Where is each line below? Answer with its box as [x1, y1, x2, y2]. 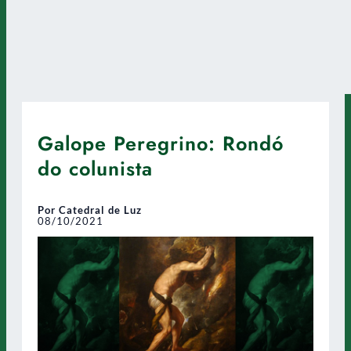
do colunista [38, 154, 153, 183]
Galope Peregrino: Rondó [38, 128, 284, 157]
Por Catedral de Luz [38, 203, 142, 216]
